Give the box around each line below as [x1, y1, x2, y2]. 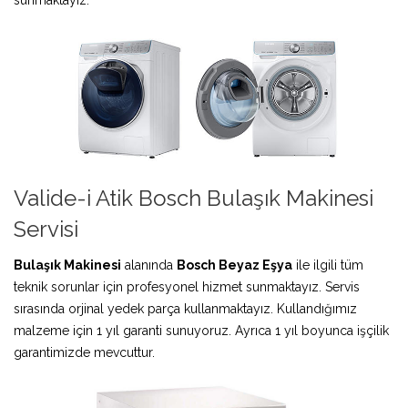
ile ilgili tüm [292, 257, 363, 272]
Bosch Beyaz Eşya [177, 257, 292, 272]
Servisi [14, 215, 78, 242]
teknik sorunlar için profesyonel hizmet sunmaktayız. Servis [14, 279, 360, 294]
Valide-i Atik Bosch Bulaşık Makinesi [14, 184, 373, 211]
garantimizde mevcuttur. [14, 344, 155, 360]
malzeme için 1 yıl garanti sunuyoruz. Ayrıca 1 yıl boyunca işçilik [14, 322, 389, 338]
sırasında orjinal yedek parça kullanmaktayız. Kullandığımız [14, 301, 357, 316]
